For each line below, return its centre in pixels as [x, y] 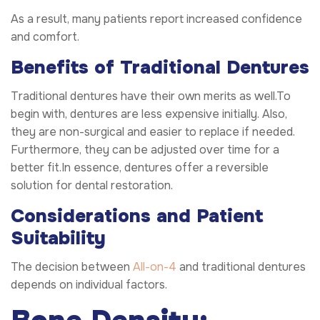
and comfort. [45, 36]
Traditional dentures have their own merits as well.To [151, 96]
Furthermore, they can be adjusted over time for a [145, 149]
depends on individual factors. [89, 285]
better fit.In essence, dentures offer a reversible [140, 167]
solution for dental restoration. [92, 185]
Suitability [58, 238]
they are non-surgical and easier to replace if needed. [153, 131]
